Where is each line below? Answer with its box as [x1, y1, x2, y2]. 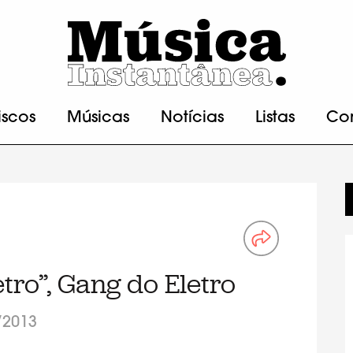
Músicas [67, 110, 129, 126]
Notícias [161, 110, 224, 126]
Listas [255, 110, 295, 126]
